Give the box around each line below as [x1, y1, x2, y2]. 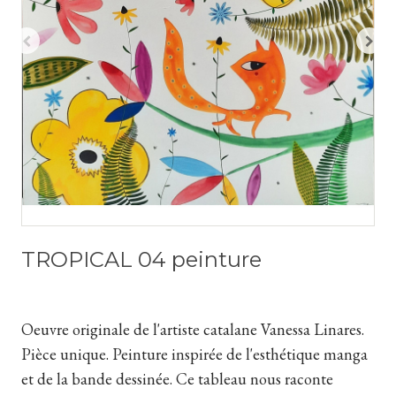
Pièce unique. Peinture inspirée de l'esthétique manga [20, 344, 368, 365]
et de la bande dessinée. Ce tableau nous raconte [20, 369, 333, 390]
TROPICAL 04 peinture [20, 247, 262, 273]
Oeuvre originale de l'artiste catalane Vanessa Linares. [20, 319, 364, 340]
